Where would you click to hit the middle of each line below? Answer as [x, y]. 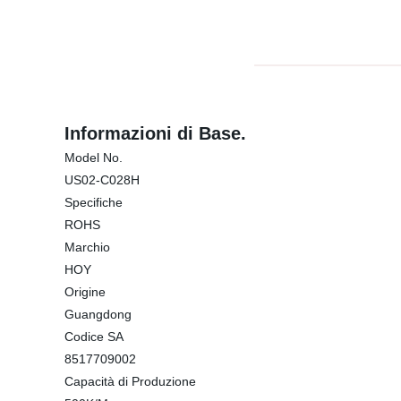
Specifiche [94, 202]
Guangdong [98, 314]
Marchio [87, 247]
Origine [85, 292]
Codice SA [94, 337]
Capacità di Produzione [130, 381]
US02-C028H [102, 180]
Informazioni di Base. [155, 133]
